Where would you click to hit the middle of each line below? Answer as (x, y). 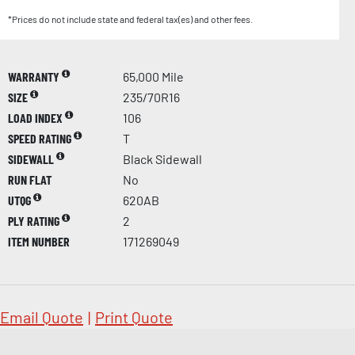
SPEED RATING (41, 139)
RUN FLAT (30, 180)
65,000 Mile (153, 77)
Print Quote (134, 317)
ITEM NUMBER (39, 242)
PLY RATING (35, 221)
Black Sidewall (162, 159)
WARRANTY (35, 77)
